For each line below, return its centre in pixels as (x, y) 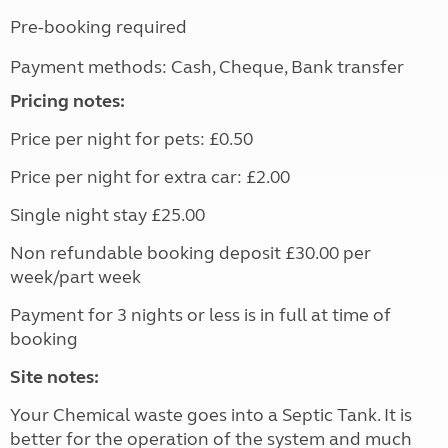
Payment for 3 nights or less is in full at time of (200, 315)
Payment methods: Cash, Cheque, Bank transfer (207, 67)
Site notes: (54, 377)
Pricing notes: (67, 101)
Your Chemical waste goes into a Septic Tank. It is (211, 415)
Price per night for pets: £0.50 (131, 139)
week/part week (75, 277)
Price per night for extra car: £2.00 (150, 177)
